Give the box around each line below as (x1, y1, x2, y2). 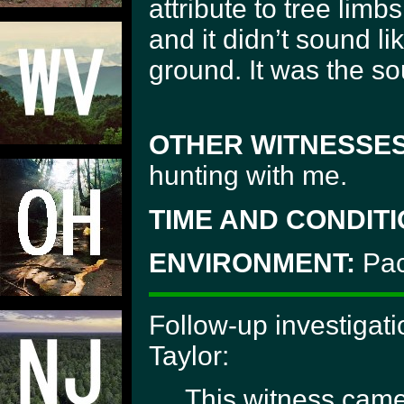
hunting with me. (149, 160, 347, 190)
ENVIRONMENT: (149, 248, 355, 279)
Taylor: (149, 340, 229, 371)
